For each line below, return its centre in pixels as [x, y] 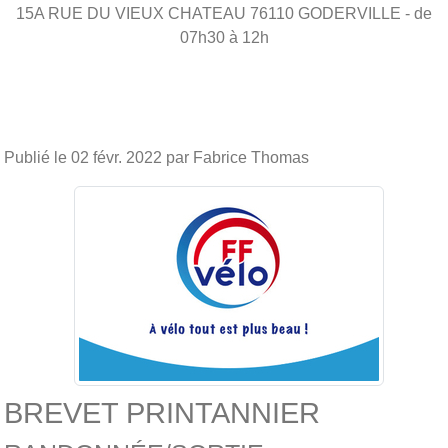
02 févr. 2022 [116, 157]
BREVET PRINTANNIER [162, 412]
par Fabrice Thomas [235, 157]
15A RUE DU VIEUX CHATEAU [131, 13]
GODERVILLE [349, 13]
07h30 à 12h [224, 37]
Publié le [37, 157]
